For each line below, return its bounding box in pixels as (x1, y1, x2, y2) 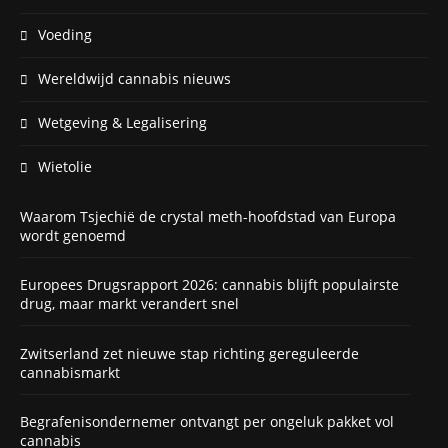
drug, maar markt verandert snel (20, 294, 239, 314)
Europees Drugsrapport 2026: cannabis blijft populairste (20, 275, 399, 295)
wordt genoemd (20, 225, 126, 245)
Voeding (38, 24, 92, 44)
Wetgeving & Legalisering (38, 112, 207, 132)
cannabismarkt (20, 362, 120, 382)
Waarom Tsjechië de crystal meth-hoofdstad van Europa (20, 206, 396, 226)
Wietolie (38, 156, 92, 176)
